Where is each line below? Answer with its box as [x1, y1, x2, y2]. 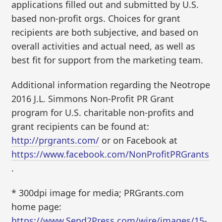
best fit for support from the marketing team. [11, 54, 204, 66]
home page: [11, 200, 62, 213]
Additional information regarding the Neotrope [11, 78, 211, 91]
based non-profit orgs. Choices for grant [11, 12, 181, 25]
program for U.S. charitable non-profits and [11, 106, 194, 118]
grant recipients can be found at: [11, 120, 150, 132]
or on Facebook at [99, 134, 178, 146]
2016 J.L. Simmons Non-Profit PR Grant [11, 92, 174, 105]
